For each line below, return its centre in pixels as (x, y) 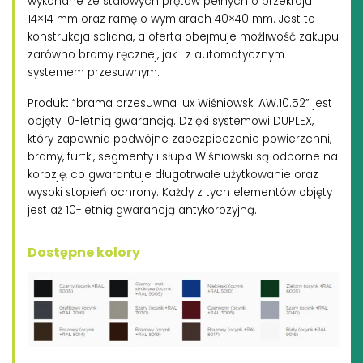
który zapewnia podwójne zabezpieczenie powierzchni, (179, 139)
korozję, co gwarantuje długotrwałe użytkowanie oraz (173, 174)
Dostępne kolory (84, 252)
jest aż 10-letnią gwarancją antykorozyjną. (142, 210)
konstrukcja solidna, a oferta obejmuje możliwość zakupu (183, 36)
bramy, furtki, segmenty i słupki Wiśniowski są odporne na (183, 156)
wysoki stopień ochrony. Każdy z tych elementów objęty (180, 192)
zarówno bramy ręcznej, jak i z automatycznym (156, 54)
